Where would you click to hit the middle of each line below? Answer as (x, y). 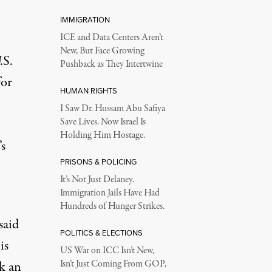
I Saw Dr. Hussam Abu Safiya (112, 109)
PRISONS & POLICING (98, 162)
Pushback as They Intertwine (111, 64)
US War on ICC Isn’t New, (107, 251)
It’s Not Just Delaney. (97, 180)
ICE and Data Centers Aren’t (111, 38)
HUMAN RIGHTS (88, 91)
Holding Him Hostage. (102, 135)
